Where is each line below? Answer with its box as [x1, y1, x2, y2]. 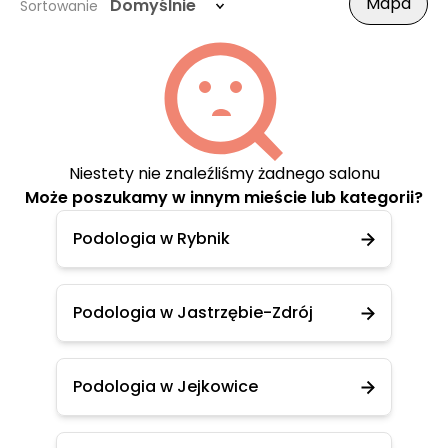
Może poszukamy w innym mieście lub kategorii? [25, 186, 423, 209]
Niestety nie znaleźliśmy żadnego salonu [68, 162, 380, 185]
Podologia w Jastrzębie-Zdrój [73, 301, 313, 324]
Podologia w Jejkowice [73, 375, 258, 398]
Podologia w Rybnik [73, 227, 230, 250]
